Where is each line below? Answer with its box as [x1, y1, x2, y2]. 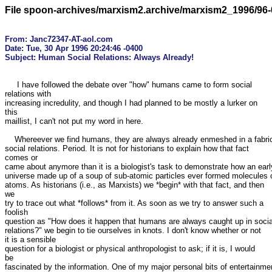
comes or [5, 153, 38, 162]
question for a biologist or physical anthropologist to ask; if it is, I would [5, 244, 255, 253]
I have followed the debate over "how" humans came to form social [5, 80, 17, 89]
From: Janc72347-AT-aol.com [5, 35, 113, 44]
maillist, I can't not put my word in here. [5, 117, 143, 126]
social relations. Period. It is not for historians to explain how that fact [5, 144, 249, 153]
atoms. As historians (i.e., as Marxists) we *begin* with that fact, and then [5, 180, 264, 189]
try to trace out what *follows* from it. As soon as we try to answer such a [5, 199, 263, 208]
